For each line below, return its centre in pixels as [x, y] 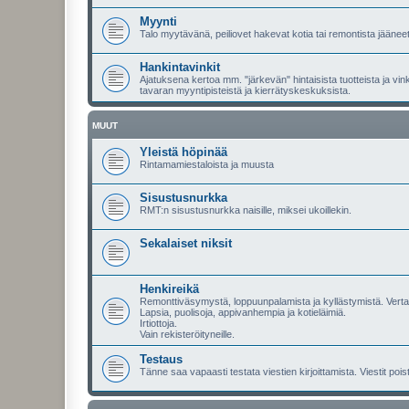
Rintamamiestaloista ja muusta [207, 164]
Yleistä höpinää [184, 152]
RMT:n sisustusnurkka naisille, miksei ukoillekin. [246, 210]
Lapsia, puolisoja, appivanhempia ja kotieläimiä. [243, 312]
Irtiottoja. [158, 323]
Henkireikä [169, 289]
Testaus [161, 359]
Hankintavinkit [180, 67]
